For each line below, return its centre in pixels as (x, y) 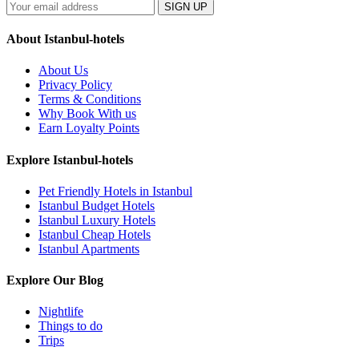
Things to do (71, 326)
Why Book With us (87, 114)
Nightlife (61, 312)
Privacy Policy (75, 85)
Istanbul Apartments (89, 248)
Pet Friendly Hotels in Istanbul (115, 191)
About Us (63, 71)
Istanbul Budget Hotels (97, 205)
